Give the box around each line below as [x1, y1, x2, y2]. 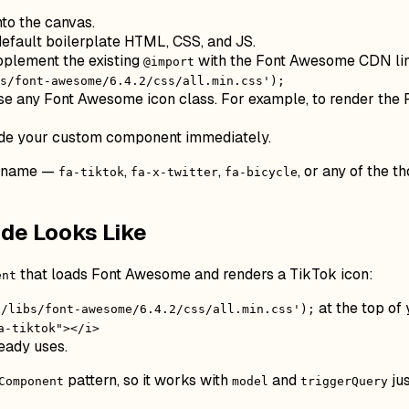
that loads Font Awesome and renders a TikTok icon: [16, 265, 373, 285]
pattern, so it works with [64, 371, 232, 391]
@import [143, 55, 194, 69]
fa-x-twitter [131, 165, 218, 180]
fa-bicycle [225, 165, 298, 180]
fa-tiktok [58, 165, 124, 180]
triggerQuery [300, 374, 388, 389]
